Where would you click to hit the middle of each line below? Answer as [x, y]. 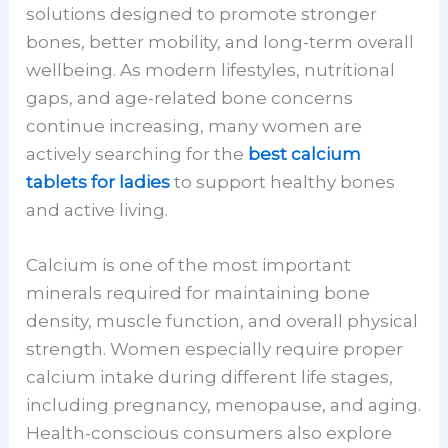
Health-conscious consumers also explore [209, 432]
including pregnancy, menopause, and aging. [224, 404]
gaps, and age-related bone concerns [190, 97]
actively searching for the [137, 153]
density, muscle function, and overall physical [222, 320]
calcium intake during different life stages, [210, 376]
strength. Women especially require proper [215, 348]
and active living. [97, 209]
